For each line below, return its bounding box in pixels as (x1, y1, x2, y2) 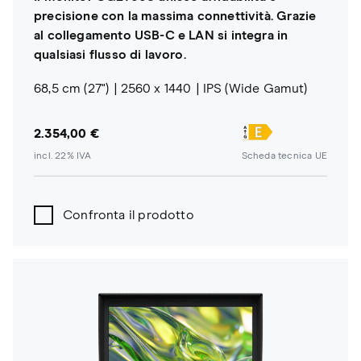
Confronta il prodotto (63, 209, 194, 222)
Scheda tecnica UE (241, 151, 327, 162)
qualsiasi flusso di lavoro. (34, 48, 186, 61)
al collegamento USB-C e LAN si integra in (34, 28, 288, 42)
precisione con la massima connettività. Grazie (34, 9, 317, 23)
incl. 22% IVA (34, 151, 92, 162)
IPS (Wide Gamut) (202, 81, 308, 95)
